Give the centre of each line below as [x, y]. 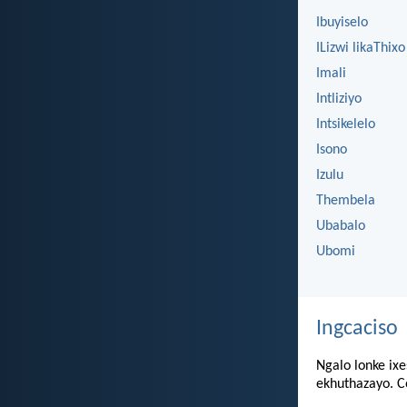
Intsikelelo [346, 125]
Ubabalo [341, 227]
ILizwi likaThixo [361, 49]
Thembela [346, 201]
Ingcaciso [357, 329]
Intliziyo [339, 99]
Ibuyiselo [342, 23]
